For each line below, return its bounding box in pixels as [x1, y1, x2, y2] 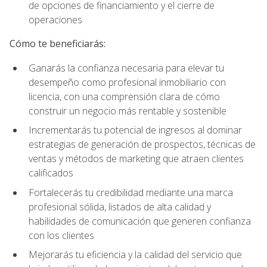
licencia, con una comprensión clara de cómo [29, 89, 220, 103]
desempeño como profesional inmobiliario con [29, 75, 226, 89]
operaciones [29, 13, 82, 27]
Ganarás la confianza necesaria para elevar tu [29, 61, 224, 74]
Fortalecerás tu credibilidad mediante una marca [29, 185, 233, 199]
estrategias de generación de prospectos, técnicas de [29, 138, 256, 151]
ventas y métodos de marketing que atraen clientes [29, 152, 244, 166]
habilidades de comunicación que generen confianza [29, 214, 251, 228]
